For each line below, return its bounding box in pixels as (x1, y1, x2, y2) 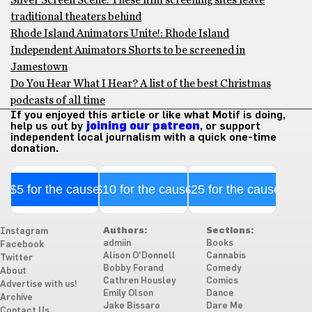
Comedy (205, 264, 242, 273)
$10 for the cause (95, 182, 192, 196)
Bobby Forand (102, 264, 164, 273)
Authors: (102, 226, 147, 235)
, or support (200, 120, 260, 132)
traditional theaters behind (10, 11, 141, 22)
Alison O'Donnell (102, 251, 175, 260)
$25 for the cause (183, 182, 281, 196)
